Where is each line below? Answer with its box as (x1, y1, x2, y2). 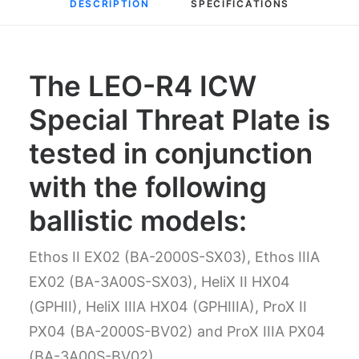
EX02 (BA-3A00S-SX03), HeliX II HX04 (29, 273, 290, 290)
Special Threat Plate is (29, 103, 330, 136)
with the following (29, 170, 267, 204)
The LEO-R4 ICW (29, 69, 256, 103)
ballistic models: (29, 204, 247, 237)
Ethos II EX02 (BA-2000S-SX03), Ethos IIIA (29, 248, 320, 265)
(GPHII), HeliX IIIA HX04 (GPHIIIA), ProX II (29, 298, 307, 315)
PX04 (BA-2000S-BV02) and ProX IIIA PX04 (29, 323, 325, 340)
